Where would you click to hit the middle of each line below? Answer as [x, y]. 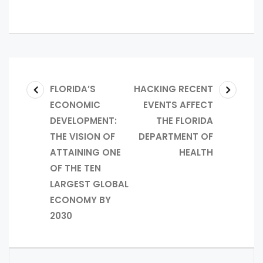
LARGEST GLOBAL [89, 184]
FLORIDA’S [73, 89]
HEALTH [196, 152]
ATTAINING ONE [85, 152]
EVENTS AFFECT [178, 104]
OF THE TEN [75, 168]
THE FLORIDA [185, 120]
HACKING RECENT [173, 89]
